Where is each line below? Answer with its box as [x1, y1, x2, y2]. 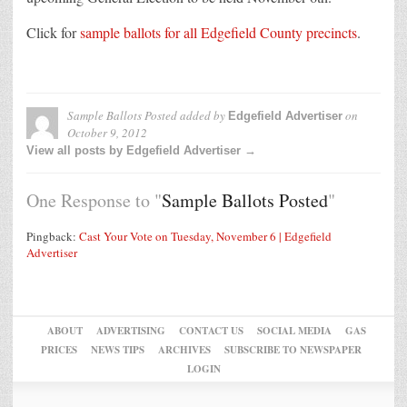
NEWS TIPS [90, 342, 144, 358]
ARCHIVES [157, 342, 211, 358]
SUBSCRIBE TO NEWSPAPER [223, 342, 362, 358]
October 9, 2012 [67, 124, 147, 142]
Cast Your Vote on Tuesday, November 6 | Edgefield [79, 228, 332, 245]
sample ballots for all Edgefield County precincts [80, 23, 357, 43]
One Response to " [26, 188, 162, 213]
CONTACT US [178, 323, 243, 339]
